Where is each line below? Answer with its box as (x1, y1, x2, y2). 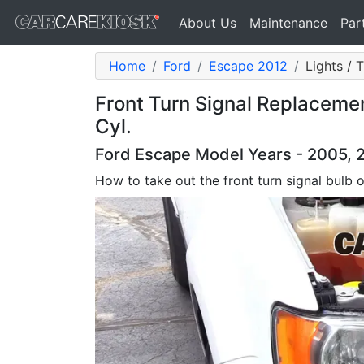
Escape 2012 (209, 58, 288, 74)
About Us (179, 15, 236, 31)
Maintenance (249, 15, 327, 31)
